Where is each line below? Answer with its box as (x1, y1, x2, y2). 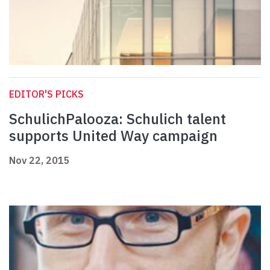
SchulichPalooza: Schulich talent (9, 109, 226, 129)
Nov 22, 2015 (9, 154, 70, 167)
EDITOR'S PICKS (9, 88, 84, 101)
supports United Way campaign (9, 126, 218, 146)
